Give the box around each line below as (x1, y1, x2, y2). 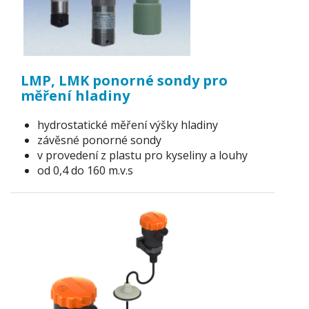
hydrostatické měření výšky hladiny (37, 117, 218, 132)
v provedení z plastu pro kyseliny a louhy (37, 148, 248, 163)
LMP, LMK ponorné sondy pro (21, 70, 228, 90)
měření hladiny (21, 86, 130, 105)
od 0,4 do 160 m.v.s (37, 163, 133, 178)
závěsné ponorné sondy (37, 132, 161, 148)
